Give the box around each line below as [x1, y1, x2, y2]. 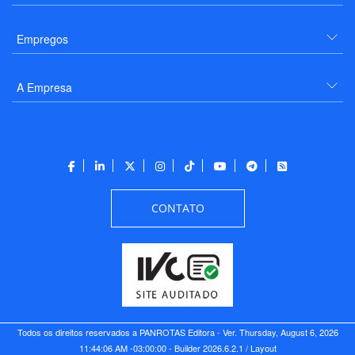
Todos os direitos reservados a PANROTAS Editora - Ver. [17, 325, 239, 338]
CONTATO [151, 200, 204, 216]
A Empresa [17, 78, 72, 95]
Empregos [17, 30, 68, 47]
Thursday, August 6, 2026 [239, 325, 338, 338]
